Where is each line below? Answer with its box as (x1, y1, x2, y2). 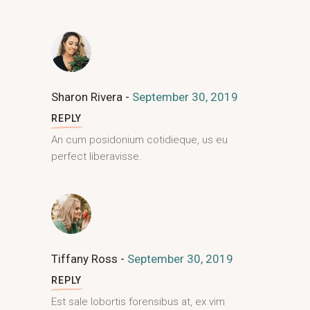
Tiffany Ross (51, 252, 120, 266)
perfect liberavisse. (51, 150, 142, 163)
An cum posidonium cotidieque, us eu (51, 134, 228, 146)
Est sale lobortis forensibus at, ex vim (51, 295, 225, 308)
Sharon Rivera (51, 90, 125, 104)
